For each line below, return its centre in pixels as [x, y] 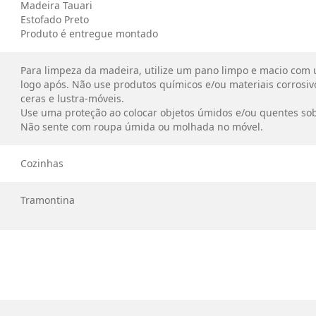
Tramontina [48, 200]
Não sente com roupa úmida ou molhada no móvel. [142, 127]
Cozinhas [42, 163]
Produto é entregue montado [90, 34]
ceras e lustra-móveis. [73, 98]
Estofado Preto [55, 19]
